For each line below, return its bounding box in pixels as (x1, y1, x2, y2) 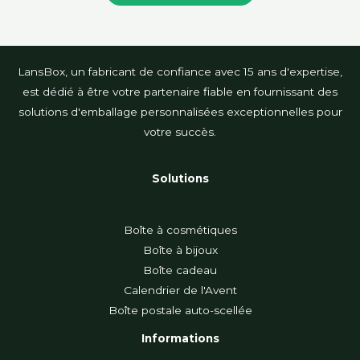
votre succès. (144, 125, 216, 138)
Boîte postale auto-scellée (108, 303, 252, 317)
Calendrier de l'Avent (123, 283, 237, 297)
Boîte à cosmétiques (123, 223, 237, 236)
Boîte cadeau (143, 263, 217, 276)
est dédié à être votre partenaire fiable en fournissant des (22, 84, 337, 98)
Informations (141, 331, 219, 345)
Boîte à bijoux (142, 243, 218, 256)
